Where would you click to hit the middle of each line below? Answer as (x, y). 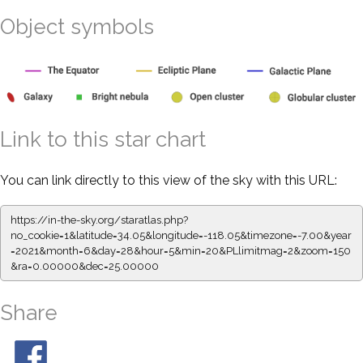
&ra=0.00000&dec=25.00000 (85, 266)
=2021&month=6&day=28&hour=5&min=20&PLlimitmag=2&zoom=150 (181, 250)
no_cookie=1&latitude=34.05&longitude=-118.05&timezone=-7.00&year (181, 235)
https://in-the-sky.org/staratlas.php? (99, 220)
